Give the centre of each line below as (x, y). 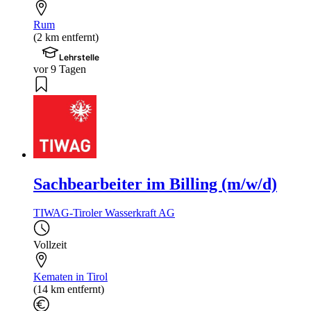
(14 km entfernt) (69, 289)
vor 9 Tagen (60, 69)
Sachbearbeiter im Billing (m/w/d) (155, 184)
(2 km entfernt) (66, 37)
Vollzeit (50, 245)
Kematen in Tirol (70, 277)
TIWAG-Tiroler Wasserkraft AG (104, 213)
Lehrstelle (79, 57)
